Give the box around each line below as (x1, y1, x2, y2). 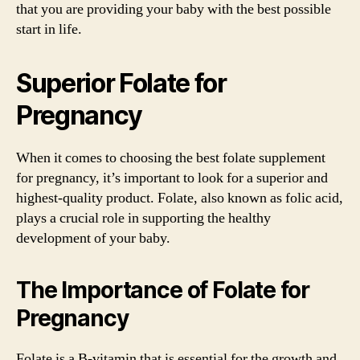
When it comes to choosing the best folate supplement (16, 149, 325, 167)
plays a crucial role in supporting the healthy (16, 209, 271, 227)
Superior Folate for (16, 67, 227, 99)
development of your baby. (16, 229, 170, 247)
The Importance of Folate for (16, 276, 309, 304)
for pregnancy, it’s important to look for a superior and (16, 169, 328, 187)
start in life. (16, 20, 82, 39)
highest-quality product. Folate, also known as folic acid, (16, 189, 343, 207)
